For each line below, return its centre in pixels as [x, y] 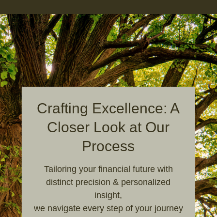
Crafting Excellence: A [108, 108]
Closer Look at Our [108, 127]
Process [108, 146]
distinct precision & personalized [108, 182]
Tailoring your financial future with [108, 169]
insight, [108, 195]
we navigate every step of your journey [108, 209]
